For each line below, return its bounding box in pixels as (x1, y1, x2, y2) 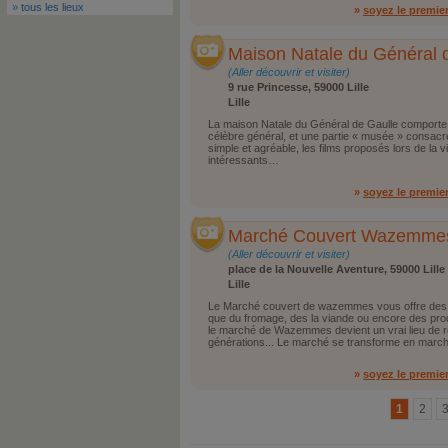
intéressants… (208, 154, 279, 166)
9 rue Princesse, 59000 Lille (228, 81, 369, 93)
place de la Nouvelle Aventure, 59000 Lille (228, 263, 445, 275)
